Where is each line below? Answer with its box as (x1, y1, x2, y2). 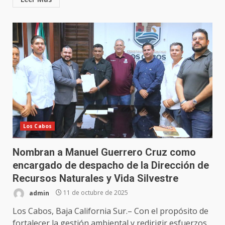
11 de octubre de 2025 (62, 188, 128, 197)
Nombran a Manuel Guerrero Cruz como (13, 146, 196, 158)
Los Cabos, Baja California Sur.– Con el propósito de (13, 205, 208, 216)
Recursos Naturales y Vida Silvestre (13, 172, 178, 184)
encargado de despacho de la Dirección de (13, 159, 209, 171)
